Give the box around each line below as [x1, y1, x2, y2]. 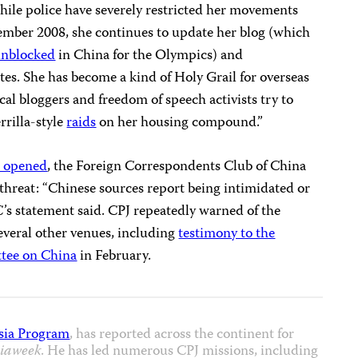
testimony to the [178, 222, 276, 246]
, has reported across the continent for [70, 323, 295, 347]
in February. [77, 245, 155, 268]
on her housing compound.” [96, 111, 264, 135]
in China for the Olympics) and [55, 44, 244, 68]
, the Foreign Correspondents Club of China [47, 155, 307, 179]
